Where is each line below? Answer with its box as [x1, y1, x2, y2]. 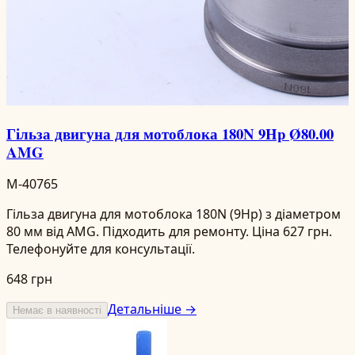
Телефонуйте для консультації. [6, 240, 195, 258]
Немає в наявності [13, 304, 101, 317]
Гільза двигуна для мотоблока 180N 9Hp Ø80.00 [6, 122, 334, 144]
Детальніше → [108, 300, 197, 319]
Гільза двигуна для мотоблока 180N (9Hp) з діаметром [6, 205, 341, 223]
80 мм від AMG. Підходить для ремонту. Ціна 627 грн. [6, 223, 332, 241]
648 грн [6, 270, 52, 288]
